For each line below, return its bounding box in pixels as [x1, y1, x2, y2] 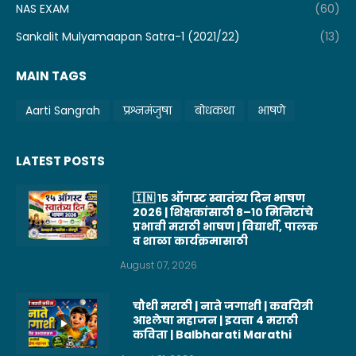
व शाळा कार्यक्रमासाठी [133, 233, 248, 250]
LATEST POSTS [16, 153, 105, 170]
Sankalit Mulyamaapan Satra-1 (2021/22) [16, 29, 240, 45]
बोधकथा [195, 102, 234, 118]
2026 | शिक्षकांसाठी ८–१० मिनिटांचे [133, 204, 313, 221]
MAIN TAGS [16, 68, 87, 85]
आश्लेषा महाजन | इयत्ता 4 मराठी [133, 312, 298, 329]
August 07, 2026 [120, 258, 197, 273]
